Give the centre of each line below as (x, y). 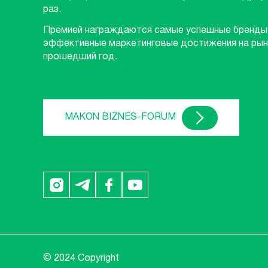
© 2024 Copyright (81, 259)
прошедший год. (80, 57)
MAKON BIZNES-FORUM (121, 118)
